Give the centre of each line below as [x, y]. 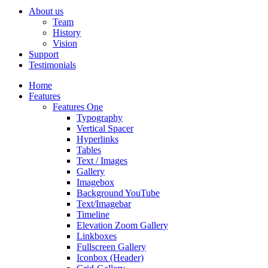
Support [44, 54]
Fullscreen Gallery [111, 247]
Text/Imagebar [104, 204]
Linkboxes [97, 236]
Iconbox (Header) [110, 258]
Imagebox [95, 182]
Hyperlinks [98, 139]
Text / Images [102, 161]
